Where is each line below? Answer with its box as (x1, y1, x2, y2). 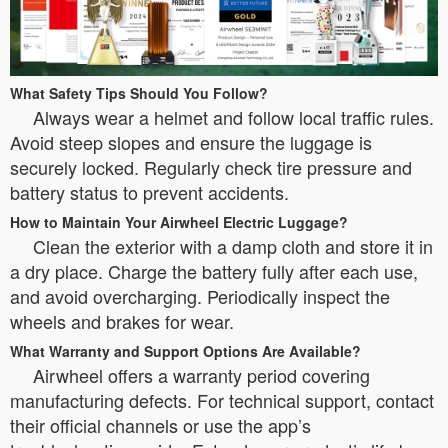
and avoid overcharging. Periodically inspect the (10, 283, 390, 309)
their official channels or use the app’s (10, 412, 311, 438)
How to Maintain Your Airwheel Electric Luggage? (10, 212, 348, 232)
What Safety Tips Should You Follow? (10, 83, 268, 103)
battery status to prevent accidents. (10, 179, 289, 205)
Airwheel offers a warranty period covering (33, 362, 370, 388)
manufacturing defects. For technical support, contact (10, 387, 434, 413)
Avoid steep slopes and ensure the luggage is (10, 129, 372, 155)
